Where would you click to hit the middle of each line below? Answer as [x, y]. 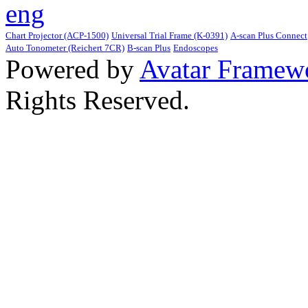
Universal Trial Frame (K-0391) [169, 36]
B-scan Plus [149, 48]
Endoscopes [196, 48]
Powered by [73, 69]
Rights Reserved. [98, 100]
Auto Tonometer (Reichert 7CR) [65, 48]
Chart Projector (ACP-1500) [57, 36]
